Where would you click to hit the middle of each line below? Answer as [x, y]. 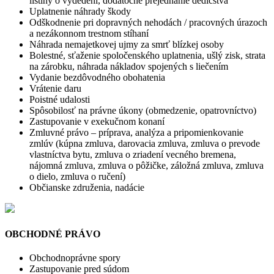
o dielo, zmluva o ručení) [77, 177]
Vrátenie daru [55, 89]
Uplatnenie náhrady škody [80, 12]
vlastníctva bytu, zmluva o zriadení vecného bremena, [133, 155]
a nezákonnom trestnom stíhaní [89, 34]
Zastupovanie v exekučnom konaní [97, 122]
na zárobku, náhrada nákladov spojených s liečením [129, 67]
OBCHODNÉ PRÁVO [53, 234]
